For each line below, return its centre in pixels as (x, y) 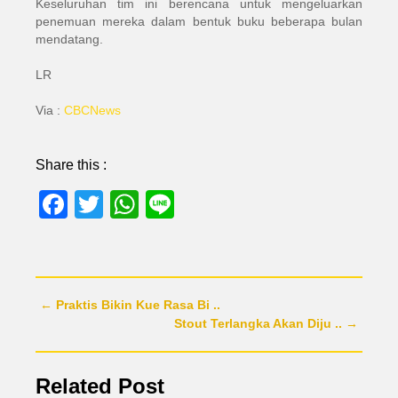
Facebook (131, 204)
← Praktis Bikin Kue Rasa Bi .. (130, 305)
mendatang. (69, 39)
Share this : (71, 165)
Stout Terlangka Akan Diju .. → (266, 323)
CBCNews (92, 110)
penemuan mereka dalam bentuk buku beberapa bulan (199, 21)
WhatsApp (204, 204)
